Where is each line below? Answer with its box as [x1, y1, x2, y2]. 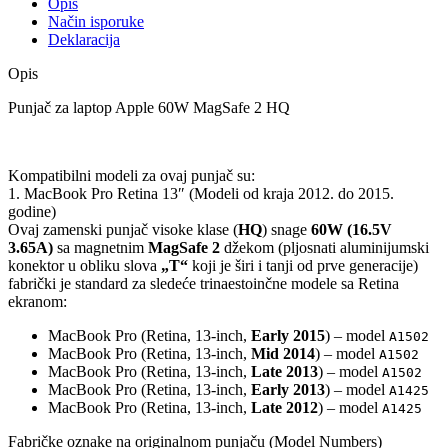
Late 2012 [251, 399, 318, 417]
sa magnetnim [53, 239, 148, 257]
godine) [8, 203, 56, 221]
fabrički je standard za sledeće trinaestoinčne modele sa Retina [8, 275, 399, 293]
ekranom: [8, 293, 67, 311]
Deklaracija [48, 31, 120, 49]
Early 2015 [251, 327, 325, 345]
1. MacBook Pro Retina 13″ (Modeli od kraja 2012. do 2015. [8, 185, 394, 203]
